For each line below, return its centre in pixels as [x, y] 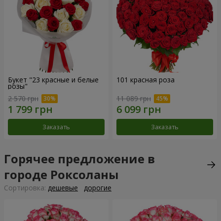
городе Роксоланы [61, 175]
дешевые [63, 188]
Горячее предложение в [79, 159]
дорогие [98, 188]
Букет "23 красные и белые [53, 79]
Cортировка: [26, 188]
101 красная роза [146, 79]
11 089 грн [134, 99]
